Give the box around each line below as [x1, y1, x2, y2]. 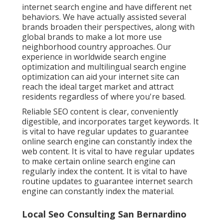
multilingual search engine [87, 61, 186, 72]
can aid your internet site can [69, 71, 179, 82]
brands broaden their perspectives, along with [22, 21, 195, 32]
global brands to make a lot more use [22, 31, 162, 42]
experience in [22, 51, 74, 62]
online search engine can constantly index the [22, 135, 192, 147]
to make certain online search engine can [22, 155, 175, 167]
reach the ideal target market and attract [22, 81, 174, 92]
